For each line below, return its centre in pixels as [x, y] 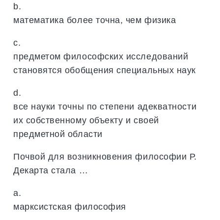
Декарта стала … [51, 170]
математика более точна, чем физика [95, 20]
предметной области [58, 134]
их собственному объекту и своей [86, 120]
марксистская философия [70, 206]
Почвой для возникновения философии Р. [105, 156]
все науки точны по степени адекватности [105, 106]
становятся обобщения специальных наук [105, 70]
